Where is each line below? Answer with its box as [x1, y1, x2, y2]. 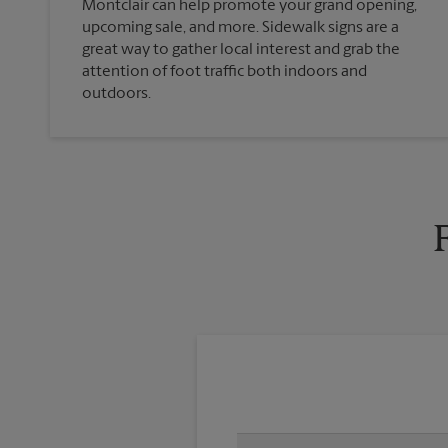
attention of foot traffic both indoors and [82, 64, 367, 81]
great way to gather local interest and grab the [82, 42, 400, 59]
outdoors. [82, 86, 151, 103]
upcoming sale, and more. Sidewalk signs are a [82, 20, 399, 37]
